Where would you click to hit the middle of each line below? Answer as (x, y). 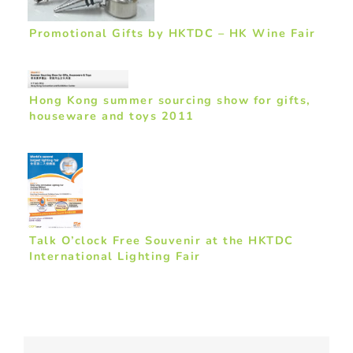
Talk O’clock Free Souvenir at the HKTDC (162, 241)
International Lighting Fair (115, 256)
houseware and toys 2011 (112, 115)
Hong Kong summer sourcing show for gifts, (170, 100)
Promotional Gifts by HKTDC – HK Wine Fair (173, 33)
